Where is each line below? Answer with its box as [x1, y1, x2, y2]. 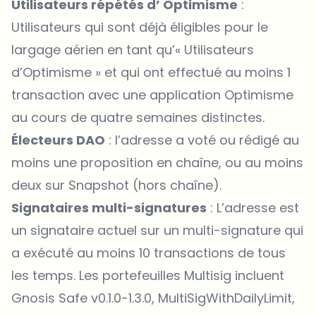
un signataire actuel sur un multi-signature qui [11, 221, 303, 239]
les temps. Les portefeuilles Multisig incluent [11, 266, 284, 284]
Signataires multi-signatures [11, 198, 207, 217]
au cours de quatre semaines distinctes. [11, 108, 265, 126]
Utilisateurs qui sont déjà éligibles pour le [11, 18, 268, 36]
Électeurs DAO [11, 130, 105, 149]
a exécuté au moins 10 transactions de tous [11, 243, 286, 262]
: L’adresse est [207, 198, 299, 217]
